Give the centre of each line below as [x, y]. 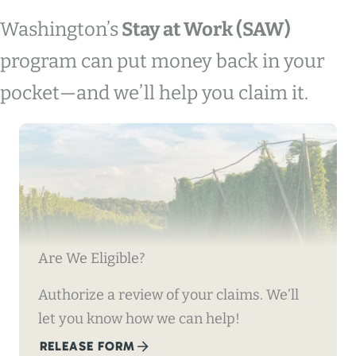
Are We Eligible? [92, 259]
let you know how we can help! [139, 319]
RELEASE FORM [88, 346]
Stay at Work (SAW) [205, 29]
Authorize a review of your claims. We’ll [168, 295]
